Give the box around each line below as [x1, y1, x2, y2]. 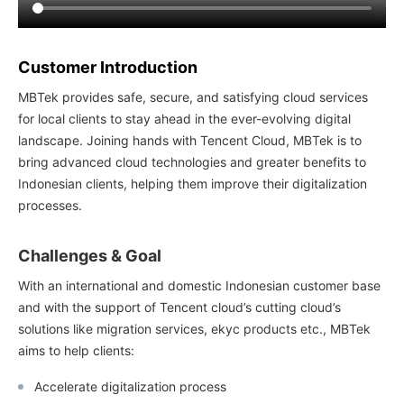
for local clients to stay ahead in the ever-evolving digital [18, 111, 351, 126]
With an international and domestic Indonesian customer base [18, 278, 381, 293]
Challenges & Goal [18, 246, 161, 265]
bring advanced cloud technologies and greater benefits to [18, 154, 366, 170]
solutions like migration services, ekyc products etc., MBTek [18, 321, 371, 336]
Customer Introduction [18, 58, 197, 77]
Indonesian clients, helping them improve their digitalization [18, 176, 367, 191]
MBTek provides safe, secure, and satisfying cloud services [18, 89, 368, 105]
